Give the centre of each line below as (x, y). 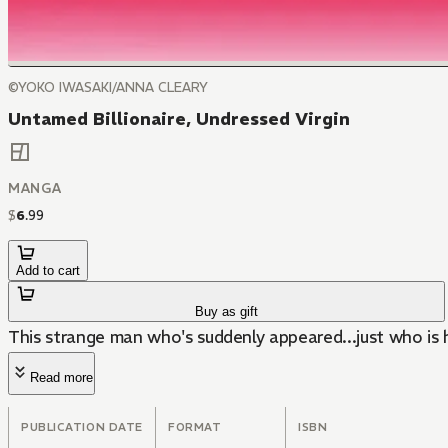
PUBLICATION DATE (82, 427)
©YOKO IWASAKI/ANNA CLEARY (108, 87)
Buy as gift (227, 312)
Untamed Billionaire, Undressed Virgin (179, 119)
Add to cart (48, 271)
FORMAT (195, 427)
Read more (61, 378)
